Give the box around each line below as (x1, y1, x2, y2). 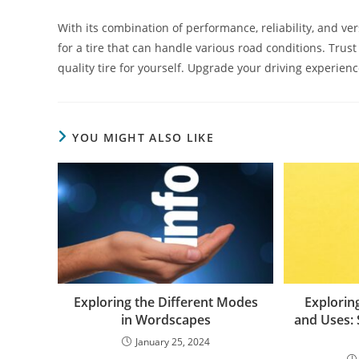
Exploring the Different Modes (73, 293, 258, 312)
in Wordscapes (120, 311, 211, 329)
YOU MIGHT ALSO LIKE (72, 129, 215, 145)
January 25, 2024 (135, 335, 210, 349)
